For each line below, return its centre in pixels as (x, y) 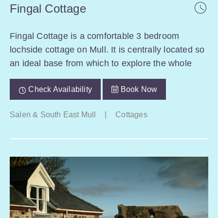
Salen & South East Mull (53, 115)
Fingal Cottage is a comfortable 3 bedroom (95, 36)
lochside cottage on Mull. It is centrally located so (107, 50)
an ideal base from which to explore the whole (101, 64)
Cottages (131, 115)
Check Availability (59, 90)
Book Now (138, 90)
